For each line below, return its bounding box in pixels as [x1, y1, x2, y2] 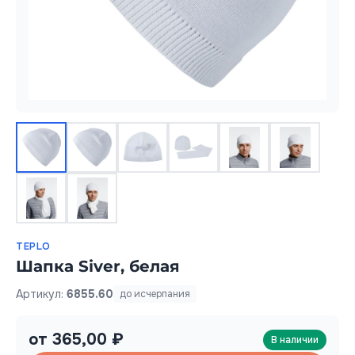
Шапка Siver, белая [16, 257, 180, 276]
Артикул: [16, 286, 67, 301]
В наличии [271, 334, 319, 346]
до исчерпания [120, 288, 190, 300]
